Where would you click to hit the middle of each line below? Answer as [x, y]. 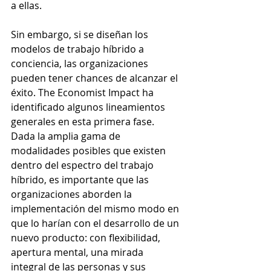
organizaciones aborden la [73, 194]
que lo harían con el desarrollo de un [96, 223]
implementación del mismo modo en [96, 208]
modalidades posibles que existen [90, 150]
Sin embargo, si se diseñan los [81, 34]
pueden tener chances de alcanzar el [96, 78]
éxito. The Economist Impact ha [83, 92]
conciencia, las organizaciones [81, 63]
